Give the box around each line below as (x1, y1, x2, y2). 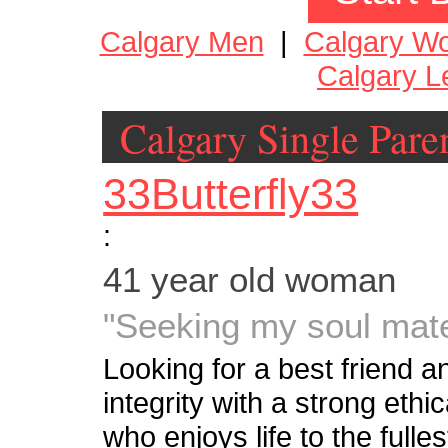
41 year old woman (103, 260, 397, 300)
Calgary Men (99, 25, 264, 58)
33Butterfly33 (103, 170, 359, 219)
